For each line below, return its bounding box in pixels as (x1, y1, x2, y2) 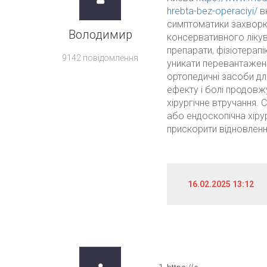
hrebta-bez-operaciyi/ (166, 5, 257, 17)
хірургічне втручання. (166, 97, 259, 108)
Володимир (68, 27, 132, 42)
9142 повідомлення (62, 53, 139, 63)
